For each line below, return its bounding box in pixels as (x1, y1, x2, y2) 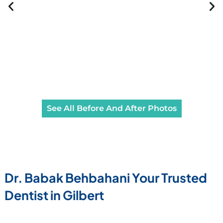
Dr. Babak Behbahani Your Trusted (4, 170, 207, 186)
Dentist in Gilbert (4, 187, 104, 204)
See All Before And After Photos (46, 104, 177, 113)
